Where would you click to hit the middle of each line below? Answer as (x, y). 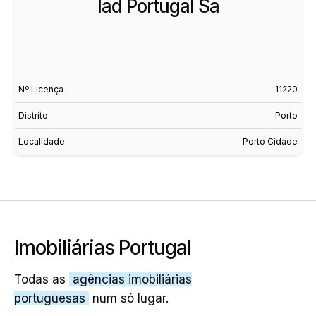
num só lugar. (129, 298)
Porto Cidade (270, 141)
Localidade (42, 141)
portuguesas (50, 298)
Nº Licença (41, 89)
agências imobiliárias (132, 279)
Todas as (42, 279)
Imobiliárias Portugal (103, 247)
